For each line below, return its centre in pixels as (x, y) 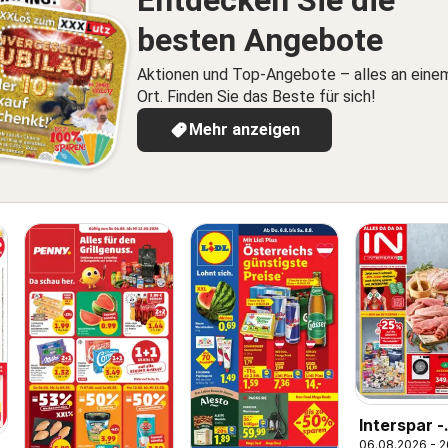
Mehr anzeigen (244, 130)
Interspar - (401, 424)
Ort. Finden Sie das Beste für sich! (256, 97)
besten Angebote (260, 40)
